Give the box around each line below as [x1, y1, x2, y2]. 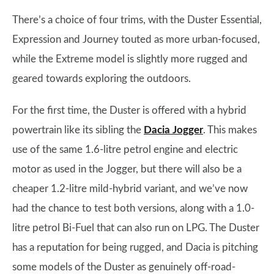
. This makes [203, 125, 257, 135]
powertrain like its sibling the [12, 125, 144, 135]
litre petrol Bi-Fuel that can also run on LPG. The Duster [12, 223, 259, 233]
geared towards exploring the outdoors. [12, 73, 191, 84]
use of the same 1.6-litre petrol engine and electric [12, 144, 238, 155]
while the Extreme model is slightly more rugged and [12, 54, 248, 64]
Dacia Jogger [144, 125, 203, 135]
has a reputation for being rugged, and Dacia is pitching [12, 242, 258, 253]
